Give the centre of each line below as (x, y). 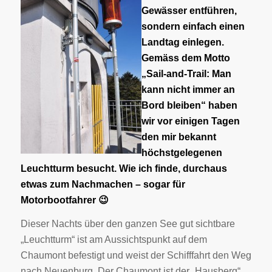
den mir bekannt (178, 137)
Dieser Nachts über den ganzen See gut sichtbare (127, 224)
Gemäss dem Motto (185, 58)
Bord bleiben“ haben (189, 105)
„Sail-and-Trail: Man (186, 73)
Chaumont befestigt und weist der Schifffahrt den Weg (136, 256)
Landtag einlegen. (182, 42)
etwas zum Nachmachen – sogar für (103, 184)
